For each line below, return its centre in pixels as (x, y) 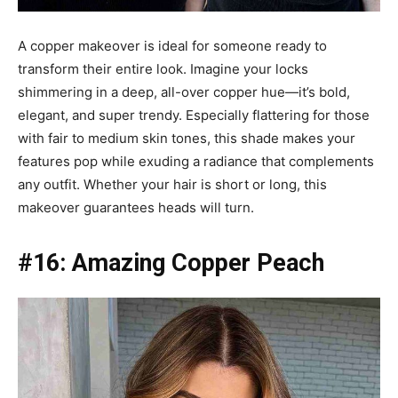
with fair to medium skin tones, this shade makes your (187, 138)
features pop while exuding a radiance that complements (196, 161)
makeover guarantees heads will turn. (136, 207)
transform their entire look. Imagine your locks (163, 68)
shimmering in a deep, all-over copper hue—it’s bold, (184, 92)
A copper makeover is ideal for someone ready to (172, 45)
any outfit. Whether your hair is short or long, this (172, 184)
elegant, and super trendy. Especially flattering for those (194, 115)
